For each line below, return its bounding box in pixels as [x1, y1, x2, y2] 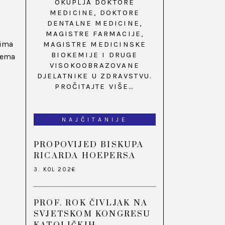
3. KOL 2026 [34, 166, 76, 173]
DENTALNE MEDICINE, [47, 19, 143, 28]
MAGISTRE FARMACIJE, [45, 29, 144, 39]
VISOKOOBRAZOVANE [49, 61, 140, 70]
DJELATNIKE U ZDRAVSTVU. [37, 71, 153, 81]
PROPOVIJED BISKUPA [34, 140, 144, 150]
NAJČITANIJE [61, 116, 128, 124]
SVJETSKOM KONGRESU [34, 209, 151, 219]
